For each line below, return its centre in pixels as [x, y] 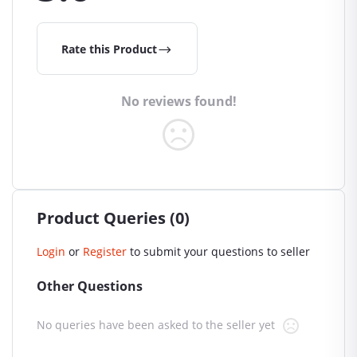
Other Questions [90, 286]
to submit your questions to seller [220, 252]
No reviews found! [178, 102]
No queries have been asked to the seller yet [156, 325]
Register [105, 252]
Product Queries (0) [113, 218]
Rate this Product [109, 49]
